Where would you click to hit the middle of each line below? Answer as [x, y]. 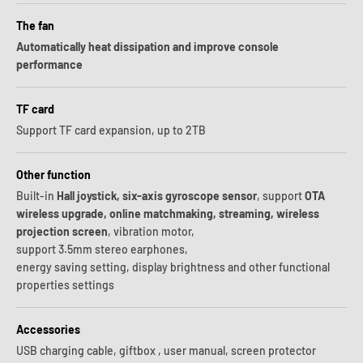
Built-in [36, 196]
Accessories [48, 329]
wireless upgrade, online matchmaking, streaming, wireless [168, 214]
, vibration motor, [151, 231]
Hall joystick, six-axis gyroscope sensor [157, 196]
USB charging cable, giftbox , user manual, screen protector [166, 350]
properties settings [65, 285]
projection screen [62, 231]
